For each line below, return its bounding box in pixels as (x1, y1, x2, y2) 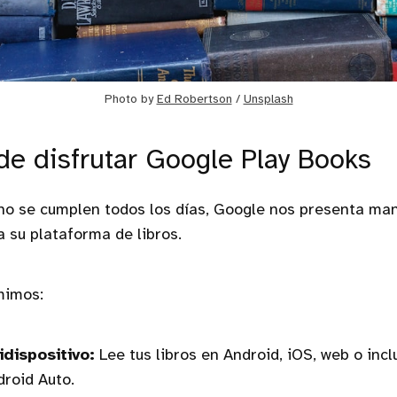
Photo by (104, 93, 157, 107)
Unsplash (243, 93, 293, 107)
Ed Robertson (156, 93, 232, 107)
